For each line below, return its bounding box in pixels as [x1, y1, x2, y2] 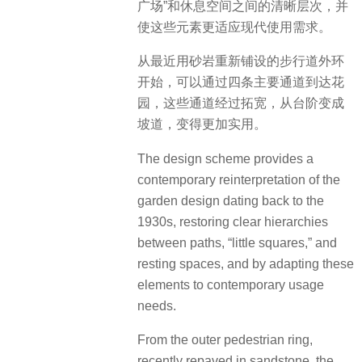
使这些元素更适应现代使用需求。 [137, 20, 331, 34]
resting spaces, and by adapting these [137, 256, 354, 271]
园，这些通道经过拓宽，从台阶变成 [137, 96, 344, 111]
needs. [137, 298, 176, 313]
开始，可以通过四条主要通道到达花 [137, 75, 344, 90]
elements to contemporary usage [137, 277, 324, 292]
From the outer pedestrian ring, [137, 332, 313, 347]
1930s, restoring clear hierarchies [137, 214, 328, 229]
